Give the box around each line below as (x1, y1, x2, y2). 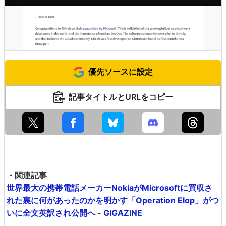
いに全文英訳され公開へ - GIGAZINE (7, 207, 142, 218)
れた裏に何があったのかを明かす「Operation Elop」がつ (7, 195, 219, 205)
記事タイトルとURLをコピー (68, 91, 173, 102)
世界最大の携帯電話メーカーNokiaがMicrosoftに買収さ (7, 182, 212, 193)
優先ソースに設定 (88, 66, 153, 77)
